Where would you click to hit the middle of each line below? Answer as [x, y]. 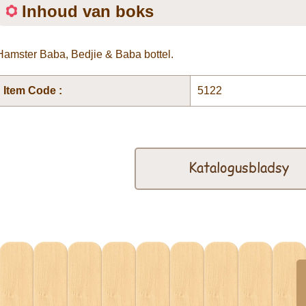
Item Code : [33, 91]
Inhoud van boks [88, 11]
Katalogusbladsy [238, 167]
